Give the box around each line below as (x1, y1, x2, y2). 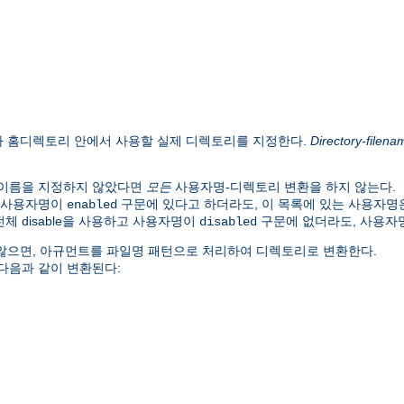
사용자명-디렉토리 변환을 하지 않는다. (171, 179, 396, 194)
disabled (199, 214, 257, 229)
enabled (67, 197, 117, 212)
